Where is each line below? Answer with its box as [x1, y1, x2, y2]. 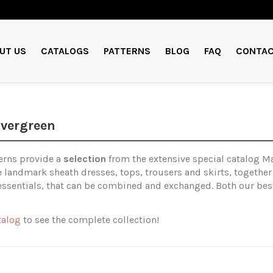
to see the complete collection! [20, 214, 164, 226]
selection [63, 152, 106, 165]
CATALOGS [40, 44, 89, 57]
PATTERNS [103, 44, 151, 57]
